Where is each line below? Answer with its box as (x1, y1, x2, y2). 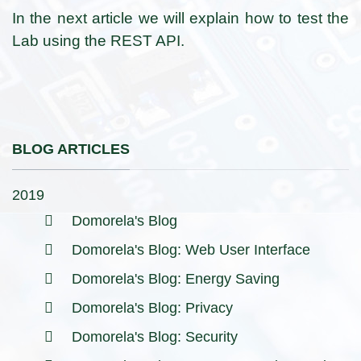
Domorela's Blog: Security (72, 328, 238, 345)
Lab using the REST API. (12, 32, 185, 50)
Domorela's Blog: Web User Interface (72, 241, 310, 258)
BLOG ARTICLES (12, 141, 130, 158)
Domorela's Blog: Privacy (72, 299, 233, 316)
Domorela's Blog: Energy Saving (72, 270, 280, 287)
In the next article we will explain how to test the (12, 10, 349, 27)
